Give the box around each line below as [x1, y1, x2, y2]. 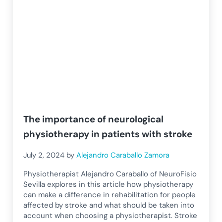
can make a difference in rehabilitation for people [23, 190, 196, 200]
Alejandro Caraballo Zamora [76, 150, 170, 161]
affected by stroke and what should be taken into [23, 200, 195, 211]
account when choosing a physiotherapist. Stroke [23, 211, 198, 221]
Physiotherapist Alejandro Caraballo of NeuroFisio [23, 169, 197, 179]
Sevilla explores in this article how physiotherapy [23, 179, 194, 190]
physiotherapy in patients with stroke [23, 127, 193, 140]
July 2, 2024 [23, 150, 65, 161]
